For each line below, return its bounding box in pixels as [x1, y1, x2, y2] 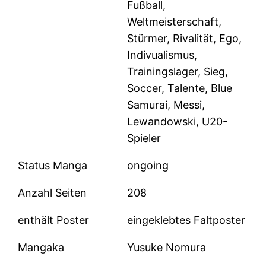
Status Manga [18, 159, 88, 172]
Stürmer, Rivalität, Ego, [127, 32, 242, 45]
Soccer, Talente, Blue [127, 82, 233, 95]
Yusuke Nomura [127, 241, 207, 254]
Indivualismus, [127, 49, 198, 62]
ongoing [127, 159, 169, 172]
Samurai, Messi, [127, 99, 205, 112]
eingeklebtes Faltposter [127, 214, 246, 227]
